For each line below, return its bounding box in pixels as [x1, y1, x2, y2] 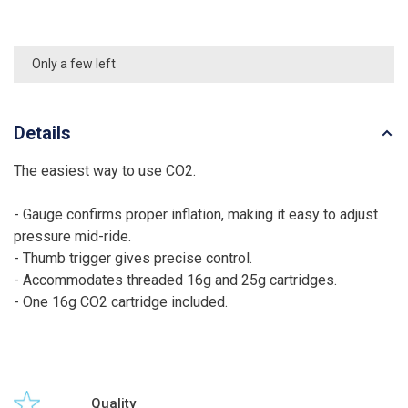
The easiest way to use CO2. [14, 161, 196, 179]
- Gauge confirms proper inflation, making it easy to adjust [14, 205, 378, 223]
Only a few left [32, 56, 116, 71]
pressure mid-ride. [14, 227, 131, 245]
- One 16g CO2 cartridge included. [14, 292, 228, 311]
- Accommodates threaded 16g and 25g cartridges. [14, 270, 337, 289]
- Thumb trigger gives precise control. [14, 249, 252, 267]
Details [14, 121, 71, 144]
